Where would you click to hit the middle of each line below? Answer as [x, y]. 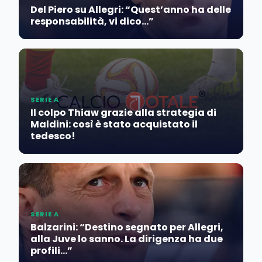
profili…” [51, 251]
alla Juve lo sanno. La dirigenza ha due [127, 239]
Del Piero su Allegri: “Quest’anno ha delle [131, 10]
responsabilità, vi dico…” [92, 22]
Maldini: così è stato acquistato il [114, 125]
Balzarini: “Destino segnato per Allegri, [127, 227]
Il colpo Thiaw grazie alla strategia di [123, 113]
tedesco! [53, 136]
